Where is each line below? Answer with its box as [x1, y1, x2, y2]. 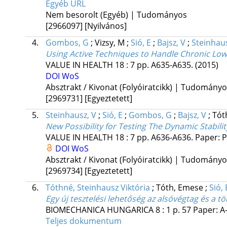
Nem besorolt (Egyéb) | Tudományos [45, 9, 187, 21]
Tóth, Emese [156, 182, 205, 194]
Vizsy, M [94, 37, 127, 49]
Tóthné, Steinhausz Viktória [45, 182, 150, 194]
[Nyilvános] [84, 20, 127, 32]
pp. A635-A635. [136, 59, 195, 71]
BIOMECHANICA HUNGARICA [45, 204, 154, 216]
